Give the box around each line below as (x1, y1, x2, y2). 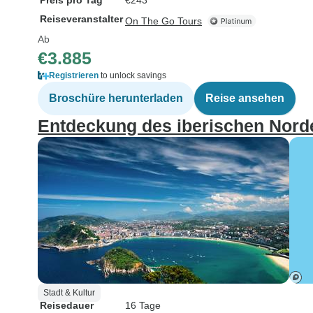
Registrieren (49, 71, 99, 80)
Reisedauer (40, 300, 94, 311)
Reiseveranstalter (40, 13, 123, 24)
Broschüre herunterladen (49, 92, 183, 104)
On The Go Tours (125, 15, 202, 27)
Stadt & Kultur (43, 288, 95, 298)
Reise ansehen (205, 92, 284, 104)
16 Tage (125, 300, 161, 311)
